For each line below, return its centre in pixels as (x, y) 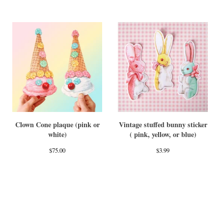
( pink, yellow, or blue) (163, 134)
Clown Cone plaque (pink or (57, 124)
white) (57, 134)
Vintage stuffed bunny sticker (163, 124)
